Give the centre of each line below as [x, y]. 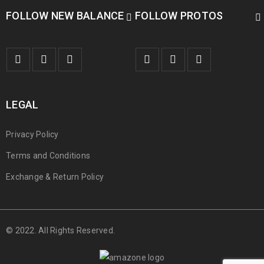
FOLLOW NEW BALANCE [65, 16]
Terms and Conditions [48, 156]
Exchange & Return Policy [55, 177]
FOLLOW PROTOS [179, 16]
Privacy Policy [32, 134]
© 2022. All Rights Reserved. [60, 230]
